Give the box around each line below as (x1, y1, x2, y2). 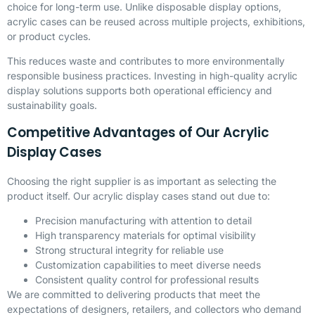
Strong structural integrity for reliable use (35, 244, 224, 257)
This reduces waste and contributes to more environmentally (7, 55, 285, 67)
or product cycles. (7, 30, 91, 42)
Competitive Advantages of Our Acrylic (7, 122, 269, 142)
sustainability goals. (7, 99, 97, 112)
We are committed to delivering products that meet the (7, 288, 260, 301)
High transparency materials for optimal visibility (35, 229, 256, 242)
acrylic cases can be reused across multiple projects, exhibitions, (7, 15, 305, 27)
